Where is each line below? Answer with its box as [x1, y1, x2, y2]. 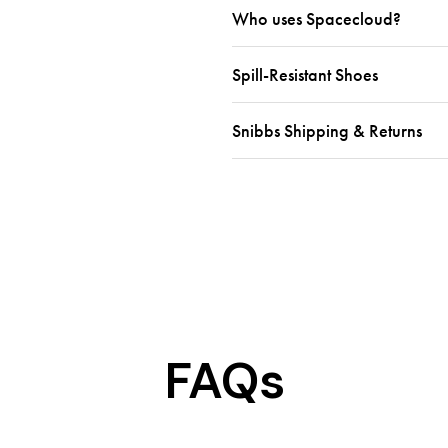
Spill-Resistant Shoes [231, 63, 378, 86]
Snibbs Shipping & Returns [231, 119, 422, 142]
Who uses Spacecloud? [231, 7, 401, 30]
